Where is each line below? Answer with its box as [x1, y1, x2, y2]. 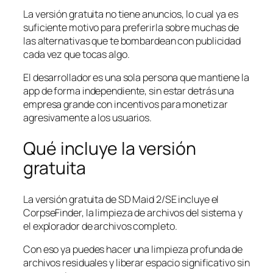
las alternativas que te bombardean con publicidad [23, 34, 241, 48]
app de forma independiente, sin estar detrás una [23, 84, 235, 98]
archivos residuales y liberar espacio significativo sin [23, 255, 250, 269]
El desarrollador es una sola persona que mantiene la [23, 71, 249, 85]
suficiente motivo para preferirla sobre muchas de [23, 21, 239, 34]
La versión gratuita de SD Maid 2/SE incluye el [23, 192, 219, 206]
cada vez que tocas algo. [23, 48, 130, 61]
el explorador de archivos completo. [23, 219, 177, 233]
